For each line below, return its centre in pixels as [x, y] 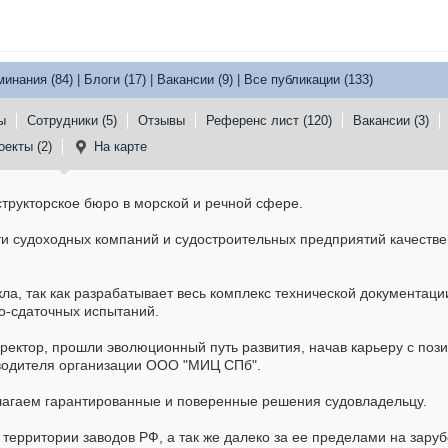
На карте [120, 146]
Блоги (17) [115, 79]
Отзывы [161, 120]
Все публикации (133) [308, 79]
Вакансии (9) [195, 79]
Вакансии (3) [391, 120]
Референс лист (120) [269, 120]
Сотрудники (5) [72, 120]
